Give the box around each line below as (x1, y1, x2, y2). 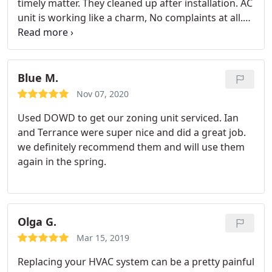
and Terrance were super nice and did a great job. (18, 126, 246, 139)
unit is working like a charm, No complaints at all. (18, 11, 243, 24)
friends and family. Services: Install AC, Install (18, 40, 223, 53)
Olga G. (18, 214, 56, 229)
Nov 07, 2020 (76, 88, 129, 100)
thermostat (18, 55, 70, 68)
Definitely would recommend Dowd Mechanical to (18, 25, 248, 39)
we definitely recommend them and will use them (18, 140, 245, 154)
